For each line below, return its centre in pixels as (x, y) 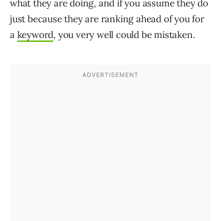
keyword (35, 35)
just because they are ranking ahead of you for (107, 19)
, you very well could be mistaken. (124, 35)
